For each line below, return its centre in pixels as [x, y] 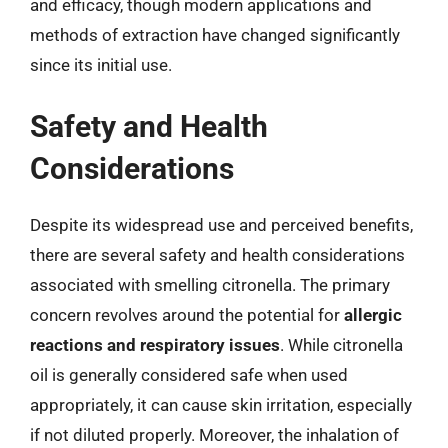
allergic [373, 314]
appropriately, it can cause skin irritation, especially [221, 404]
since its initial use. [101, 65]
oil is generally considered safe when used [189, 374]
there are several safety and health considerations [217, 254]
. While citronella [341, 344]
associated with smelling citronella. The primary [210, 284]
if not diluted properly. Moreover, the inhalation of [214, 434]
